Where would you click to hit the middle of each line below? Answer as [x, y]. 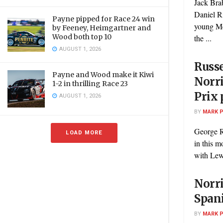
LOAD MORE [84, 133]
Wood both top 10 [82, 37]
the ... [203, 38]
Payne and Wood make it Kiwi [103, 75]
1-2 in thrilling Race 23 [90, 84]
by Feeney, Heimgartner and [102, 28]
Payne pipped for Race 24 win [104, 19]
